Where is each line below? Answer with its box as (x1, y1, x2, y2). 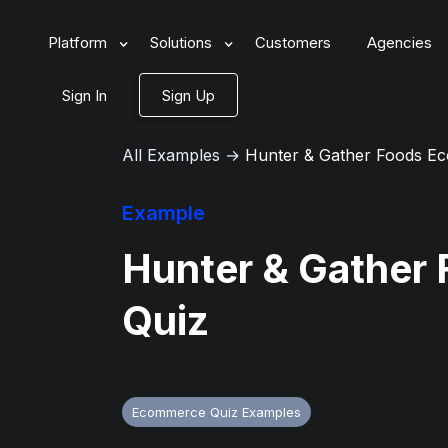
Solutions (150, 33, 212, 52)
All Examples (122, 145, 220, 165)
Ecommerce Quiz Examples (132, 404, 301, 420)
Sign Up (162, 86, 215, 105)
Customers (255, 33, 331, 52)
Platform (48, 33, 107, 52)
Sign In (62, 86, 107, 105)
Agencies (367, 33, 432, 52)
